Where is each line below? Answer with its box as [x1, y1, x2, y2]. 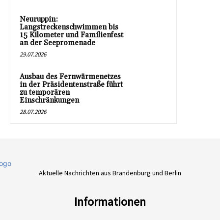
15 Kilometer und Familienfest [20, 30, 123, 40]
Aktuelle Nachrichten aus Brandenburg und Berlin [39, 168, 181, 177]
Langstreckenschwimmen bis [20, 22, 118, 32]
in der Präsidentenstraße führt [20, 80, 123, 89]
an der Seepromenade [20, 38, 95, 48]
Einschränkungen [20, 95, 79, 105]
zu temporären [20, 87, 70, 97]
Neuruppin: [20, 14, 58, 24]
